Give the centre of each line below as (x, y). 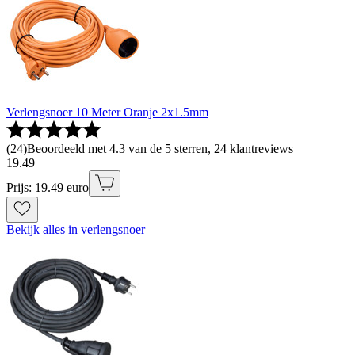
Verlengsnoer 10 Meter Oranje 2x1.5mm (107, 112)
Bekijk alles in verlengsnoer (76, 229)
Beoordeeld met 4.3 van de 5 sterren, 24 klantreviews (160, 148)
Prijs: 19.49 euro (48, 187)
